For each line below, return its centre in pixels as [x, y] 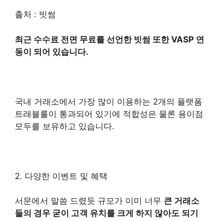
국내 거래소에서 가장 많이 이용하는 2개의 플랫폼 [109, 101]
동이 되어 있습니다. [52, 52]
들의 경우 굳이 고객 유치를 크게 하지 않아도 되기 [107, 213]
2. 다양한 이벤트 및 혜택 [61, 176]
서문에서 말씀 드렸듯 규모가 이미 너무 [89, 201]
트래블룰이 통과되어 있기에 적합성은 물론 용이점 [109, 114]
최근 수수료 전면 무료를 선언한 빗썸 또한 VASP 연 [110, 39]
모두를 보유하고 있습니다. [65, 126]
